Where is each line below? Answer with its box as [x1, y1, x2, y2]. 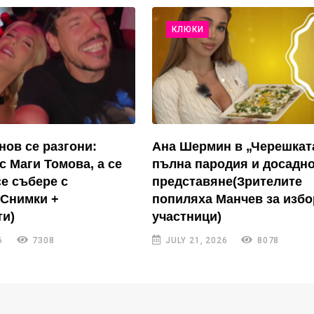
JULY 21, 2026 [163, 235, 228, 246]
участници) [152, 210, 222, 224]
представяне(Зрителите [152, 175, 303, 189]
